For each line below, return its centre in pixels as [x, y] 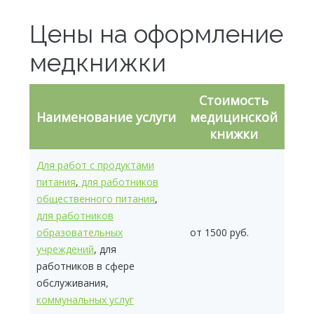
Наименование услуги [106, 117]
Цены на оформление [156, 34]
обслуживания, [73, 283]
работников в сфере [86, 266]
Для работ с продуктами [95, 165]
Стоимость [234, 100]
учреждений [65, 249]
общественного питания [96, 199]
